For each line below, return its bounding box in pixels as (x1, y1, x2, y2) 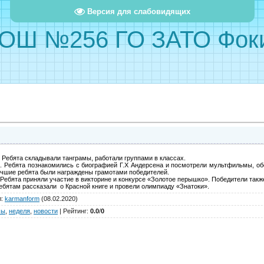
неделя (9, 207, 30, 215)
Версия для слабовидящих (87, 6, 190, 16)
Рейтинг (63, 207, 87, 215)
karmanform (5, 195, 39, 203)
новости (34, 207, 58, 215)
